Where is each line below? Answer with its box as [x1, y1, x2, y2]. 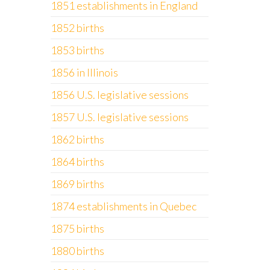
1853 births [50, 43, 104, 57]
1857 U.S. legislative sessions [50, 110, 189, 124]
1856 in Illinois [50, 66, 118, 79]
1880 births [50, 244, 104, 257]
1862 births [50, 133, 104, 146]
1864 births [50, 155, 104, 168]
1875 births [50, 222, 104, 235]
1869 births [50, 177, 104, 190]
